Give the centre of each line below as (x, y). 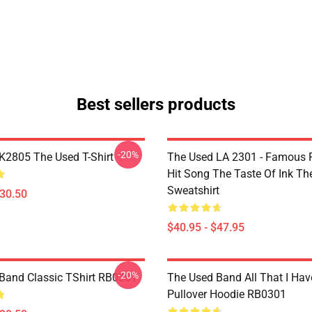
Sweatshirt (193, 190)
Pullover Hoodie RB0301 (227, 294)
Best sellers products (156, 104)
